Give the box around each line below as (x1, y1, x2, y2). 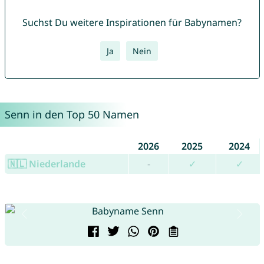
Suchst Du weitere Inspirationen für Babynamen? (22, 16, 242, 29)
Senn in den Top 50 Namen (4, 107, 139, 122)
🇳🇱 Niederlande (7, 157, 85, 171)
